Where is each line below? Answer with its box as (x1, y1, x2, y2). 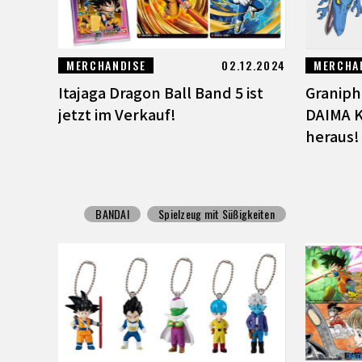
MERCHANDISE (66, 57, 146, 74)
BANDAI (95, 205, 129, 223)
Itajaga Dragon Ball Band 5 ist (58, 82, 263, 103)
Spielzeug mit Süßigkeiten (158, 205, 275, 223)
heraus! (305, 125, 360, 147)
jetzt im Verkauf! (58, 103, 176, 125)
